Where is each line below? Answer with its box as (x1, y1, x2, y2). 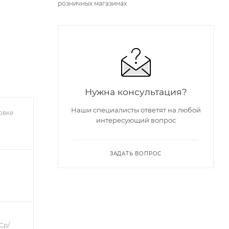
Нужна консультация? (84, 86, 187, 97)
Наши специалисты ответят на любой (71, 106, 201, 114)
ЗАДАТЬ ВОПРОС (109, 150, 162, 157)
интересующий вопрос (96, 116, 176, 124)
